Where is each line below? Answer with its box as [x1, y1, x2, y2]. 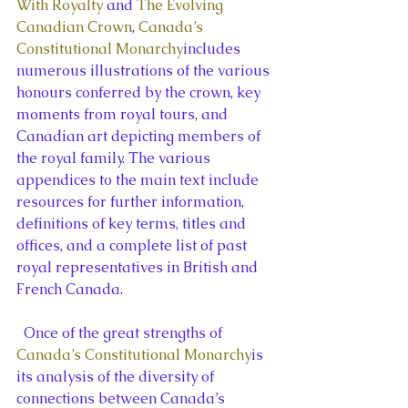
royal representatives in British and [16, 257, 261, 277]
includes [183, 38, 244, 58]
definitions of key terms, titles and [16, 213, 250, 233]
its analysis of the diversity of [16, 366, 218, 386]
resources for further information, [16, 191, 248, 211]
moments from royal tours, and [16, 104, 231, 124]
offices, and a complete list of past [16, 235, 250, 255]
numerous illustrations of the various [16, 60, 273, 80]
